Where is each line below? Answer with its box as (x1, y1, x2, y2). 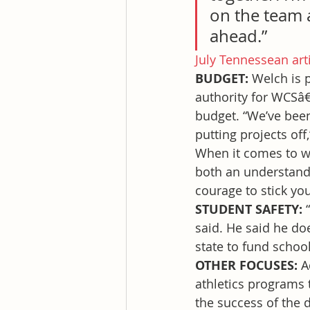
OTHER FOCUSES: (195, 257, 301, 275)
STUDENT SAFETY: (195, 201, 306, 219)
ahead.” (210, 25, 267, 48)
